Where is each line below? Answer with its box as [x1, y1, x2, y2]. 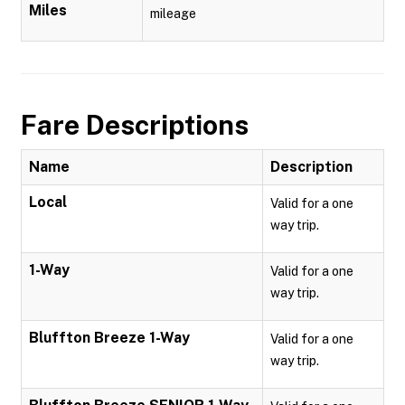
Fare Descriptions [21, 108, 249, 141]
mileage [150, 6, 196, 21]
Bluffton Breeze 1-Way [29, 329, 190, 346]
